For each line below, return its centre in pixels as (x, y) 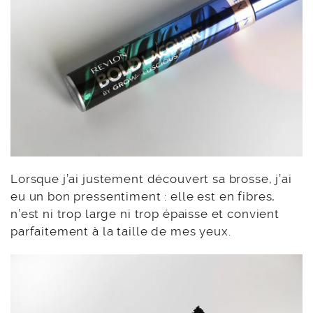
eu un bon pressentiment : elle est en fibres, (143, 197)
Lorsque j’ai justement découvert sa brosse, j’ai (151, 179)
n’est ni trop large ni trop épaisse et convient (145, 214)
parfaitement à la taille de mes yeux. (121, 232)
